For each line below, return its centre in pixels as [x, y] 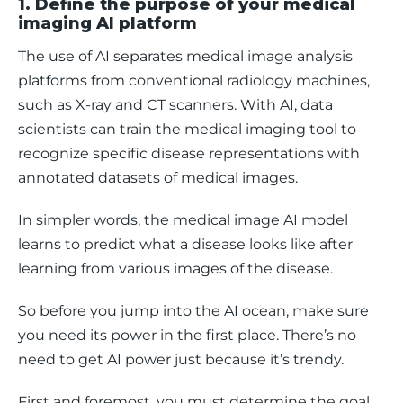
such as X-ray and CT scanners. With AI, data [177, 105]
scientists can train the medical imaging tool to [189, 129]
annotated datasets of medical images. [160, 178]
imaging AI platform [107, 23]
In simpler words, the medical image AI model [185, 220]
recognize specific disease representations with [191, 153]
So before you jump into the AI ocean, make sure [195, 311]
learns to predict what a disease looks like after [187, 244]
